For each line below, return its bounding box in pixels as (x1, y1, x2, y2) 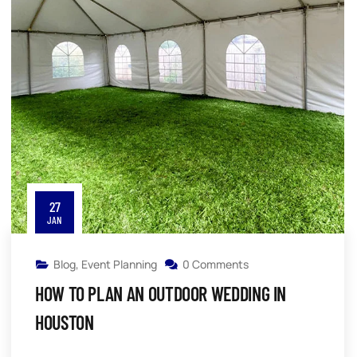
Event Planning (80, 256, 157, 272)
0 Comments (182, 256, 249, 272)
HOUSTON (35, 310, 94, 334)
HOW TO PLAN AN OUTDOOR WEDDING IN (35, 281, 287, 305)
